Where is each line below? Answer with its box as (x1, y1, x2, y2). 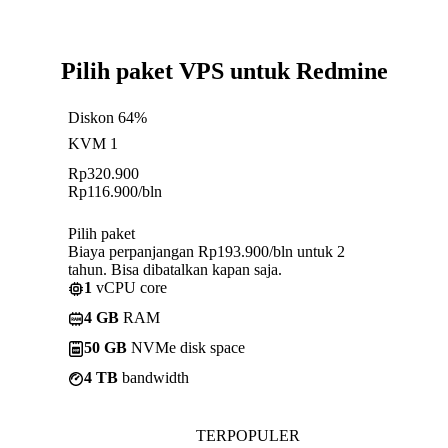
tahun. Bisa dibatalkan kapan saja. (68, 260, 282, 278)
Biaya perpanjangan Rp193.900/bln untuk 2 (68, 242, 345, 260)
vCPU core (92, 278, 167, 296)
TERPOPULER (196, 426, 300, 444)
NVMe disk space (127, 338, 245, 356)
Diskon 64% (68, 108, 147, 126)
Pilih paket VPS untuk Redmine (60, 57, 388, 84)
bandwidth (118, 368, 189, 386)
